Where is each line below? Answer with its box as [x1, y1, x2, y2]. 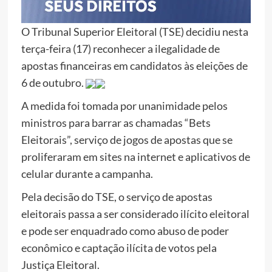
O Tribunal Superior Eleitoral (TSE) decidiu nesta [21, 24, 248, 38]
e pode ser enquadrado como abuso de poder [21, 223, 229, 237]
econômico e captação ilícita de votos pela [21, 240, 217, 254]
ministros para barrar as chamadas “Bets [21, 115, 211, 129]
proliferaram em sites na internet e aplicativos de [21, 149, 250, 163]
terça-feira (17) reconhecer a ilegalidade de [21, 41, 220, 55]
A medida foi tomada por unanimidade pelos [21, 98, 228, 112]
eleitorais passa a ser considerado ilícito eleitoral [21, 206, 250, 220]
